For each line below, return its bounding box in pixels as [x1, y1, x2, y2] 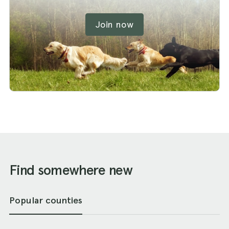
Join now [96, 18, 133, 30]
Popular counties [9, 194, 82, 206]
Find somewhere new [9, 161, 132, 178]
